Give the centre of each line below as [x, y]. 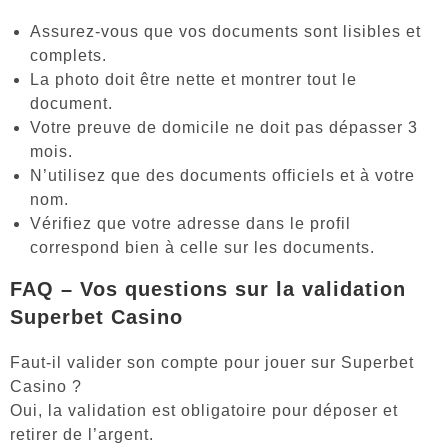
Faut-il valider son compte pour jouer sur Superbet [212, 362]
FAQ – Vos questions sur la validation [208, 288]
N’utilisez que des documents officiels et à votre [222, 175]
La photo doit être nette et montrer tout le [193, 79]
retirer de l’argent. [82, 434]
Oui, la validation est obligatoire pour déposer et [204, 410]
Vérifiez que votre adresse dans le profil [190, 223]
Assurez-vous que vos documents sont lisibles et [225, 31]
